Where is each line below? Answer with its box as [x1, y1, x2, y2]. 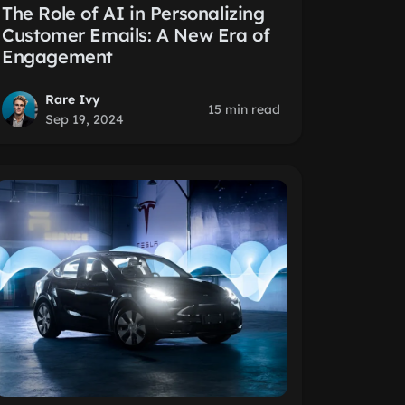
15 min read [208, 101, 280, 118]
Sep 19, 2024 [45, 111, 124, 127]
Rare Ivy [45, 91, 100, 108]
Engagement [2, 45, 113, 68]
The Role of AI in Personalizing [2, 2, 265, 24]
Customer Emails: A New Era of [2, 24, 270, 46]
